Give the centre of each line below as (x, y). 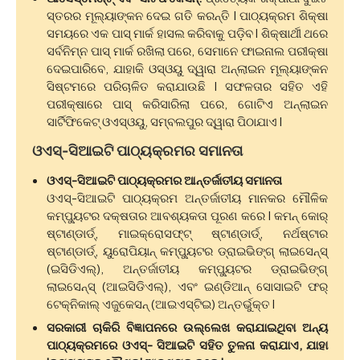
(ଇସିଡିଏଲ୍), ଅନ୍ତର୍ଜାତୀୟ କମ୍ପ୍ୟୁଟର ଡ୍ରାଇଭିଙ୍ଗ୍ (187, 268)
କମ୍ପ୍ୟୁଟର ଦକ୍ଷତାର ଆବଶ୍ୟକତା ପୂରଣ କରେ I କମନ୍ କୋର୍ (187, 215)
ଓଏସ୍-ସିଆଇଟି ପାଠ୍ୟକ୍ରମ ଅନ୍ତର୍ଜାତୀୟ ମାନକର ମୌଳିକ (187, 198)
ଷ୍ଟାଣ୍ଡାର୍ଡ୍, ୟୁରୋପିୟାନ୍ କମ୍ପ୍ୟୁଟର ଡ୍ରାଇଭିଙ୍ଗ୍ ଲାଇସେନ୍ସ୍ (187, 251)
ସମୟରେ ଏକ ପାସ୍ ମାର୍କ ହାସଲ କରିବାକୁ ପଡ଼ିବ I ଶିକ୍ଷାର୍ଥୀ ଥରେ (187, 33)
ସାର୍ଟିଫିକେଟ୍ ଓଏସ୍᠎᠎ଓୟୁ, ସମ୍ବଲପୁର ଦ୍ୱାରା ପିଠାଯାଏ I (164, 121)
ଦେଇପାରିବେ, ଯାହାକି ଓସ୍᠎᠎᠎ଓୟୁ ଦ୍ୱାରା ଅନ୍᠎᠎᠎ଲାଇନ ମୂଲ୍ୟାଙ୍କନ (187, 68)
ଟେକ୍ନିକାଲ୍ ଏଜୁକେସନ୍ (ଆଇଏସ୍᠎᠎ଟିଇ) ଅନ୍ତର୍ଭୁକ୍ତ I (161, 304)
